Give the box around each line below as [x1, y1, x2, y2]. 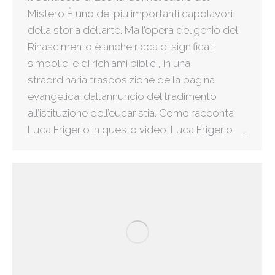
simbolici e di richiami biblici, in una [28, 57, 190, 70]
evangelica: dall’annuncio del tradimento [28, 90, 217, 103]
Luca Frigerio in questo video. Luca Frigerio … [28, 123, 247, 136]
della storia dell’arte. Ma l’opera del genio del [28, 24, 238, 37]
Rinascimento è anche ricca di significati [28, 41, 215, 53]
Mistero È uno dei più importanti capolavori [28, 7, 233, 20]
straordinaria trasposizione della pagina [28, 74, 215, 87]
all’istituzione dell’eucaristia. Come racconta [28, 107, 234, 120]
